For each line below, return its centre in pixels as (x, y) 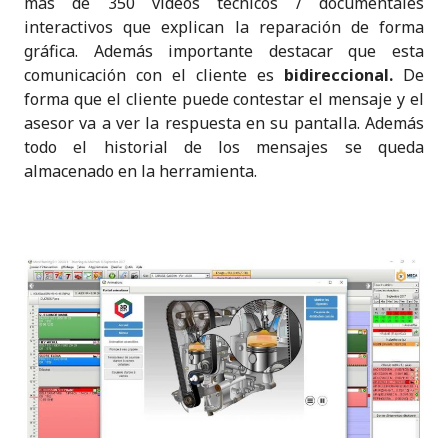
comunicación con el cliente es (149, 74)
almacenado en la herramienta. (140, 170)
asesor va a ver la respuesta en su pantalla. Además (224, 122)
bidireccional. (338, 74)
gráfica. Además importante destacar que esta (224, 50)
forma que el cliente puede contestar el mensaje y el (224, 98)
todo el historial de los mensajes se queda (224, 146)
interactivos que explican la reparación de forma (224, 26)
